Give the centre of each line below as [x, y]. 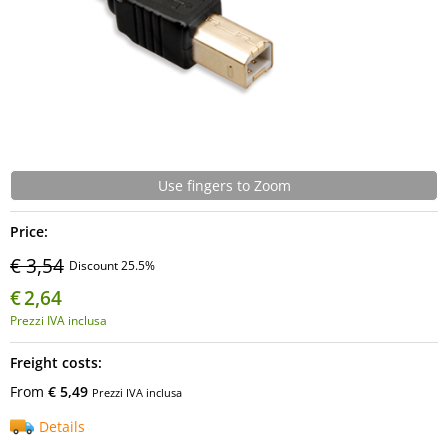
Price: [29, 231]
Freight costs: [56, 362]
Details [62, 426]
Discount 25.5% [112, 265]
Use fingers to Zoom [224, 185]
